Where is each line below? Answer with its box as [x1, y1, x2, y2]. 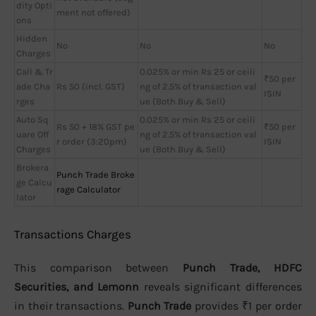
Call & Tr [16, 66, 53, 77]
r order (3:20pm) [56, 135, 127, 147]
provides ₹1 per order [191, 299, 302, 313]
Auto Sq [16, 114, 49, 125]
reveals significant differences [139, 280, 302, 294]
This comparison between [14, 261, 183, 275]
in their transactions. [14, 299, 128, 313]
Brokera [16, 162, 49, 173]
